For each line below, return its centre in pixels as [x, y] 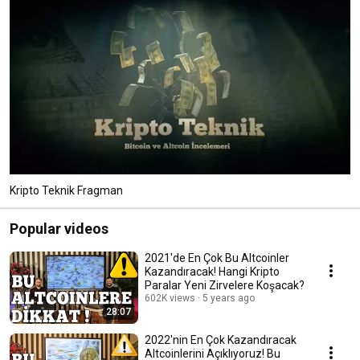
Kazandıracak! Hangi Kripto [212, 271]
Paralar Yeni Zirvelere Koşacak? [225, 285]
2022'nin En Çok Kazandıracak [221, 340]
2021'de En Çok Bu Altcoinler [217, 258]
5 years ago [229, 298]
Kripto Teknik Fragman [66, 190]
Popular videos [59, 228]
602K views [170, 298]
